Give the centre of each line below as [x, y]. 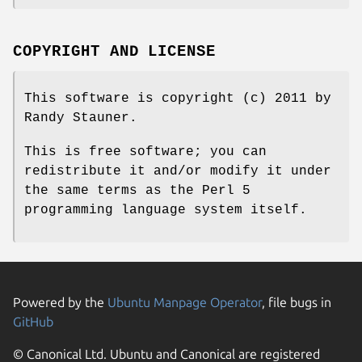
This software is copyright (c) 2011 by [178, 98]
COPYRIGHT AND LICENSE [115, 51]
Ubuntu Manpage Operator [185, 302]
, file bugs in [297, 302]
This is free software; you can [145, 152]
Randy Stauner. [81, 118]
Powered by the [60, 302]
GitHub [33, 321]
